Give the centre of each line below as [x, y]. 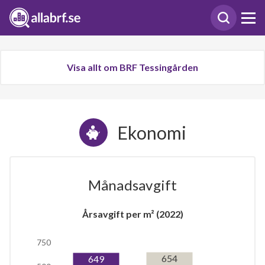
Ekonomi [151, 132]
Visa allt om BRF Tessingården [132, 67]
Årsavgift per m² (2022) [132, 214]
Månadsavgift [132, 185]
